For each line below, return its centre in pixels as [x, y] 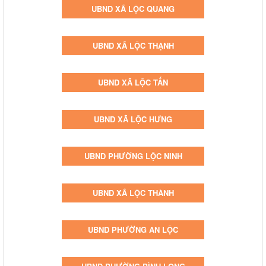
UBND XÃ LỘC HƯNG [133, 119]
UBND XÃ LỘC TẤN [133, 82]
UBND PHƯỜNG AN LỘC [133, 229]
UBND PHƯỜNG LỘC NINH [133, 156]
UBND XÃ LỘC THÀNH [133, 192]
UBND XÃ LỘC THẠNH [133, 45]
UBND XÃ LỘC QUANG [133, 8]
